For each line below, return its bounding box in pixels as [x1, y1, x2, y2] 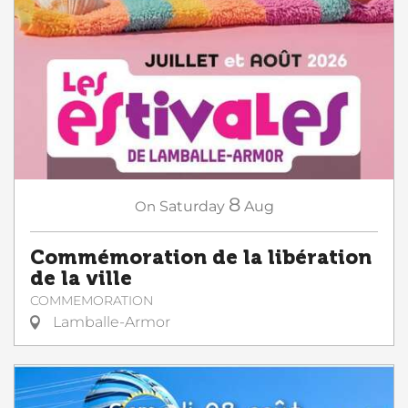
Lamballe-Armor [49, 313, 170, 331]
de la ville [30, 267, 132, 291]
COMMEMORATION [30, 292, 153, 310]
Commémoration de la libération [30, 246, 372, 270]
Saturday [158, 198, 225, 216]
